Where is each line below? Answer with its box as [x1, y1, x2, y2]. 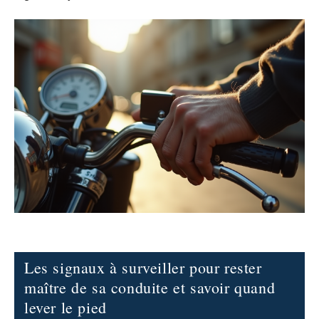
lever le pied [24, 296, 107, 318]
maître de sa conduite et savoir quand [24, 276, 276, 298]
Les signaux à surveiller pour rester [24, 256, 262, 278]
